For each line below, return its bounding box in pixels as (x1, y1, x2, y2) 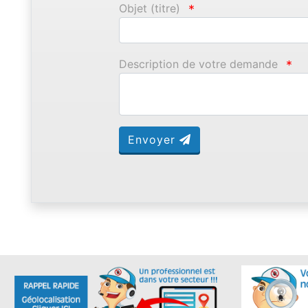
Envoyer (127, 133, 179, 147)
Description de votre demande (118, 57, 278, 71)
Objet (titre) (118, 1, 180, 16)
